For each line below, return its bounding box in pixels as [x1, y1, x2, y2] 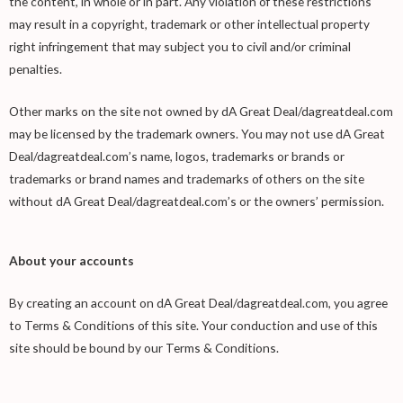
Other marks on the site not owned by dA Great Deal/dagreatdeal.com [9, 103, 393, 119]
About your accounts [9, 253, 134, 269]
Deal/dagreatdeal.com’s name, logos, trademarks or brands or [9, 148, 345, 164]
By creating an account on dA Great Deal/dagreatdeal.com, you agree [9, 295, 388, 311]
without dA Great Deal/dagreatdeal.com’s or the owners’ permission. [9, 193, 384, 209]
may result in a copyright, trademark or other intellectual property [9, 15, 370, 31]
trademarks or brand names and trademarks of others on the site [9, 170, 364, 186]
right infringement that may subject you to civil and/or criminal [9, 38, 351, 54]
